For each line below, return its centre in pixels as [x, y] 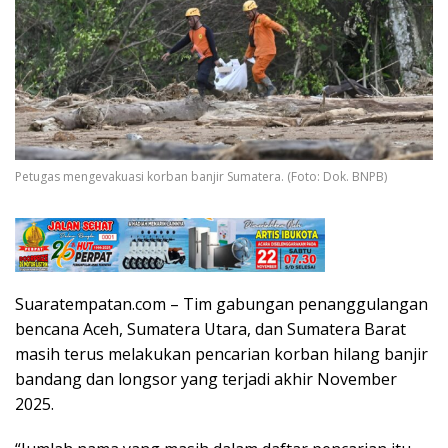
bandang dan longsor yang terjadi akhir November [206, 378]
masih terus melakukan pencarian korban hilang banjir [221, 353]
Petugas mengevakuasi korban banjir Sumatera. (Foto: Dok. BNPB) [201, 177]
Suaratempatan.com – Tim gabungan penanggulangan [221, 303]
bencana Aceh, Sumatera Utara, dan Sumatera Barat [210, 328]
